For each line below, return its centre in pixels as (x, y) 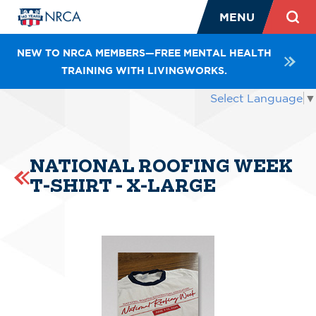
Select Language (256, 98)
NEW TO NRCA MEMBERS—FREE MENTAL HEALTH (144, 53)
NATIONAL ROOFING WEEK (161, 166)
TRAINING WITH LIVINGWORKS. (144, 70)
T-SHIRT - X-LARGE (123, 186)
